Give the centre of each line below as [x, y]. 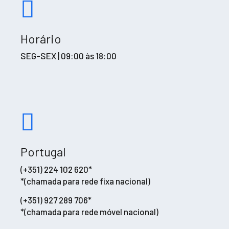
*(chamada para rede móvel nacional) [89, 211]
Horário [41, 38]
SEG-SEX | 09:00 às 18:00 [68, 56]
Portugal [43, 152]
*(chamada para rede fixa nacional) [85, 181]
